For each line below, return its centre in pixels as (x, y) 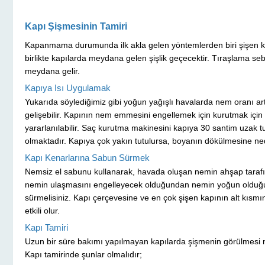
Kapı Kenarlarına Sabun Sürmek (87, 158)
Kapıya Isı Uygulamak (68, 88)
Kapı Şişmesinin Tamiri (76, 27)
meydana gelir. (52, 71)
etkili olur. (42, 211)
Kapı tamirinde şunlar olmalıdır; (83, 255)
